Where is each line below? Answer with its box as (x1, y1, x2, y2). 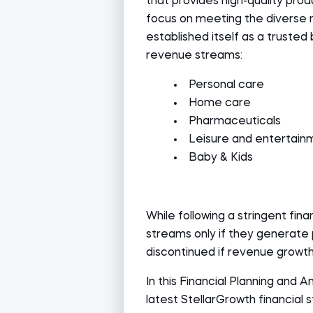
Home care (189, 98, 251, 109)
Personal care (189, 80, 264, 91)
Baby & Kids (189, 152, 253, 163)
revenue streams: (146, 50, 242, 61)
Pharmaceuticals (189, 116, 281, 127)
